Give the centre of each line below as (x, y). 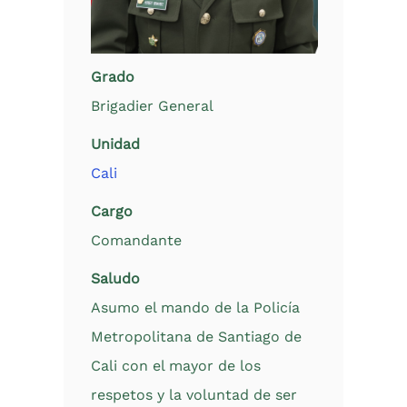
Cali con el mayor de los (176, 366)
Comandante (136, 240)
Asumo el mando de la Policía (195, 308)
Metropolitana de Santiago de (196, 337)
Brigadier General (152, 106)
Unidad (115, 144)
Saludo (115, 278)
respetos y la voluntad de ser (194, 395)
